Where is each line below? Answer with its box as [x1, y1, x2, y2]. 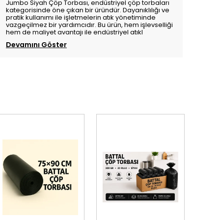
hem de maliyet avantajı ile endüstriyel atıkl [6, 27, 143, 37]
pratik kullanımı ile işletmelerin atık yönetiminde [6, 13, 156, 22]
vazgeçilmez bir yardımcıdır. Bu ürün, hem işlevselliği [6, 20, 173, 29]
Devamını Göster [6, 40, 67, 50]
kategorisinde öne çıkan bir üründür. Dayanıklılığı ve [6, 5, 169, 15]
